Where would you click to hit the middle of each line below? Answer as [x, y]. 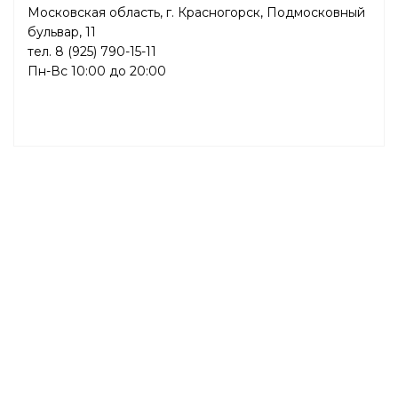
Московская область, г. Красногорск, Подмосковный [196, 13]
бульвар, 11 [62, 32]
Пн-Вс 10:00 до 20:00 [97, 72]
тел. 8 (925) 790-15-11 [92, 52]
